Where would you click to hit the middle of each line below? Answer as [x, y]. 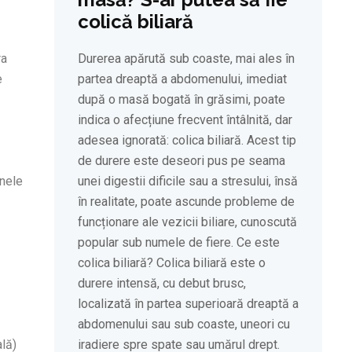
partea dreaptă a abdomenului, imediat [182, 79]
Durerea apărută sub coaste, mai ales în [186, 59]
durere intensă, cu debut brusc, [161, 284]
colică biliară [135, 22]
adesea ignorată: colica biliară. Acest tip [187, 141]
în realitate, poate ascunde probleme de [186, 202]
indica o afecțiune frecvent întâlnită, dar [185, 120]
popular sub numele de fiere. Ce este [178, 243]
